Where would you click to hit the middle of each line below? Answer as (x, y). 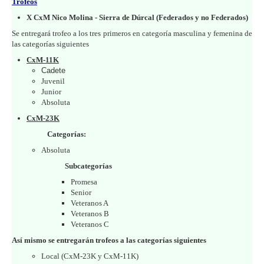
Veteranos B (90, 213)
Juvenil (53, 81)
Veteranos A (90, 203)
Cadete (53, 70)
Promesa (84, 181)
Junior (51, 91)
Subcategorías (88, 166)
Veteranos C (90, 224)
